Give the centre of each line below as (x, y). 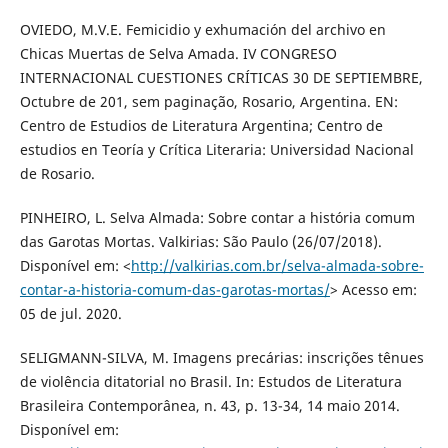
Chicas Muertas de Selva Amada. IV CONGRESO (178, 54)
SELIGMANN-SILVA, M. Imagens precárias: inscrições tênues (221, 358)
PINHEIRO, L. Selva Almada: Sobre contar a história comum (217, 218)
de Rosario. (57, 174)
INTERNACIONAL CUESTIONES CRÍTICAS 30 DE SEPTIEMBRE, (221, 78)
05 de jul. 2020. (70, 314)
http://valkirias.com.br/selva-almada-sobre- (277, 266)
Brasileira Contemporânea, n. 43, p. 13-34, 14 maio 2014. (209, 406)
